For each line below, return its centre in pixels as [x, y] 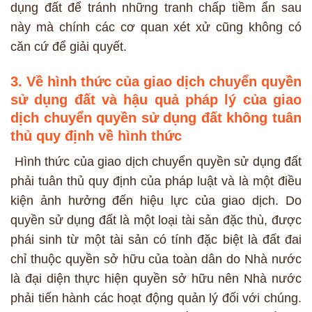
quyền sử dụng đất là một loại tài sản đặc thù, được [156, 220]
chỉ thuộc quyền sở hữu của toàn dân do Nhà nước [156, 259]
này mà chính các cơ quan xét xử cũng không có [156, 27]
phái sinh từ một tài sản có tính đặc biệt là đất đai [156, 240]
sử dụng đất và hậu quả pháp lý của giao [156, 100]
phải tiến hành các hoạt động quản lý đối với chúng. [156, 298]
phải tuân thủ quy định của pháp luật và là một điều [156, 181]
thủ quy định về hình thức [96, 136]
